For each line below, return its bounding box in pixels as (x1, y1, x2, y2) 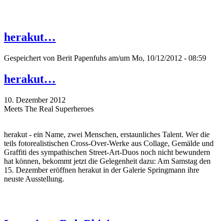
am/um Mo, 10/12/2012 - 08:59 (107, 53, 206, 62)
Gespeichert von (4, 53, 57, 62)
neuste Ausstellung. (4, 174, 64, 183)
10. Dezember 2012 (4, 95, 66, 104)
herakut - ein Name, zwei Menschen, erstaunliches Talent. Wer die (4, 130, 210, 139)
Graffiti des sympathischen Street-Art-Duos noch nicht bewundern (4, 147, 210, 156)
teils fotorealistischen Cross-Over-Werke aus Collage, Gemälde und (4, 139, 214, 147)
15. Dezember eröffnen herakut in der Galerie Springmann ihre (4, 165, 199, 174)
